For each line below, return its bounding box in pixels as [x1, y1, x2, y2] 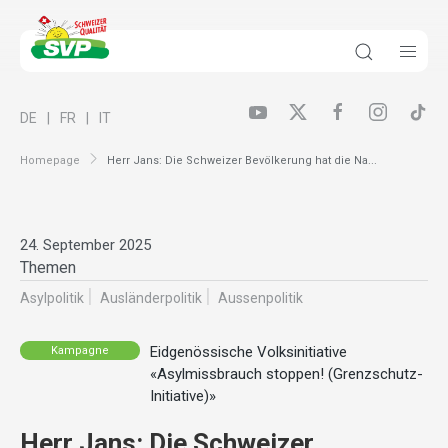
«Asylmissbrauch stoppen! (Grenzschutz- [150, 365, 423, 384]
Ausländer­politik [100, 290, 202, 307]
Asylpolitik [20, 290, 84, 307]
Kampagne [51, 343, 109, 357]
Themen [20, 258, 76, 278]
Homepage [20, 153, 80, 167]
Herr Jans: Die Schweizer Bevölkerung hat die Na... [107, 153, 377, 167]
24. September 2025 [20, 236, 151, 255]
